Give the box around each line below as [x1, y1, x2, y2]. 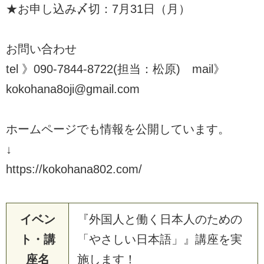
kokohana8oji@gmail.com [6, 82, 140, 95]
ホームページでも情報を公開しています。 [6, 122, 230, 136]
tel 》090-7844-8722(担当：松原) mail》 [6, 62, 225, 75]
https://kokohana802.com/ [6, 162, 142, 176]
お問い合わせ [6, 42, 77, 55]
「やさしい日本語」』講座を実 [77, 232, 242, 246]
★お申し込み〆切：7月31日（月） [6, 2, 190, 15]
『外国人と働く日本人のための [77, 212, 242, 226]
